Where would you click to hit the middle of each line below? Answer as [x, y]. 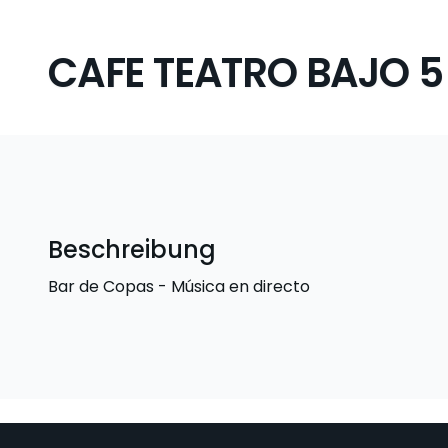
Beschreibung [132, 249]
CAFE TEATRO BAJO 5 [245, 73]
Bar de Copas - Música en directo [179, 286]
